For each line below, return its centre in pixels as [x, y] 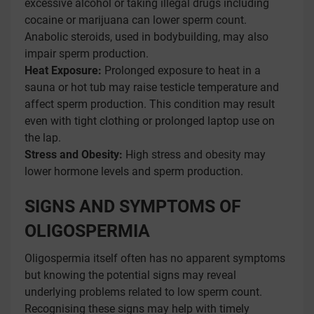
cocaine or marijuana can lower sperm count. [136, 20]
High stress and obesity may [194, 155]
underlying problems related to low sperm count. [143, 292]
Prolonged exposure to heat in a [181, 70]
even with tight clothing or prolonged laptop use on [150, 121]
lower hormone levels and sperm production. [134, 171]
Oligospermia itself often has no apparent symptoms [155, 258]
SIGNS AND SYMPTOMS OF [133, 206]
